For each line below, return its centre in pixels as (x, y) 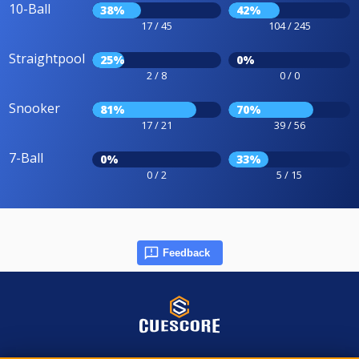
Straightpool (47, 58)
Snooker (34, 108)
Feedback (186, 252)
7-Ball (26, 157)
